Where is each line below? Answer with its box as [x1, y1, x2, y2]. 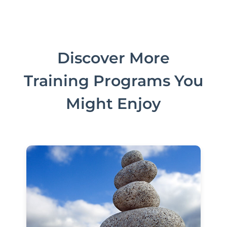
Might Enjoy [66, 94, 161, 113]
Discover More [57, 48, 170, 67]
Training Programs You [23, 71, 203, 90]
